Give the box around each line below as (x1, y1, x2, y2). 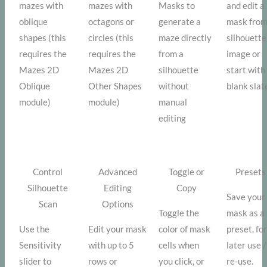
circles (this (88, 33, 134, 44)
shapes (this (19, 33, 67, 44)
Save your (226, 192, 266, 203)
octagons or (88, 17, 135, 27)
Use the (19, 224, 50, 235)
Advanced (98, 167, 137, 178)
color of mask (159, 224, 211, 235)
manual (159, 97, 188, 108)
